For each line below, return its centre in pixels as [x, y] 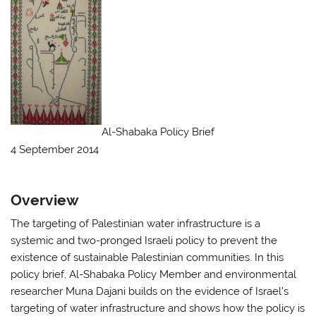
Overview [45, 200]
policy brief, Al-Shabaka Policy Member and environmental [154, 275]
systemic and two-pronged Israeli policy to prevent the [144, 241]
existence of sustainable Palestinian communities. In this [147, 258]
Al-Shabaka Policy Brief [158, 132]
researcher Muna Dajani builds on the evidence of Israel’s [150, 292]
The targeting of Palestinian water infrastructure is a [136, 224]
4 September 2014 [55, 149]
